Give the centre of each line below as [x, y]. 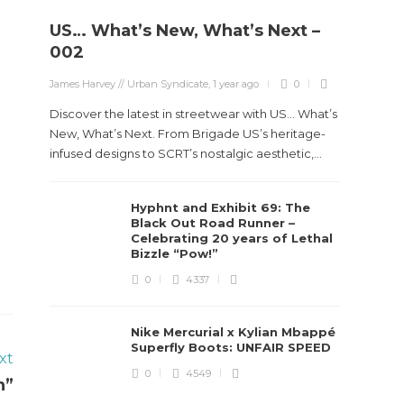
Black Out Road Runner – [213, 223]
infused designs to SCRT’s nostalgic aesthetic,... [186, 153]
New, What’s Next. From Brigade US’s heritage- [188, 133]
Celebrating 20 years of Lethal [232, 238]
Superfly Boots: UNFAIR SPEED [233, 347]
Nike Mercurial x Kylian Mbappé [234, 332]
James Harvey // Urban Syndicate [129, 84]
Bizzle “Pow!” [177, 253]
